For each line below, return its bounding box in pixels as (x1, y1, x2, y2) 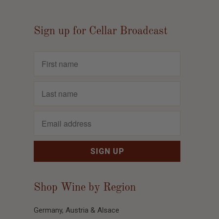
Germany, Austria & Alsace (34, 206, 119, 215)
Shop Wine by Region (34, 182, 136, 193)
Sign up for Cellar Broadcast (34, 26, 168, 37)
